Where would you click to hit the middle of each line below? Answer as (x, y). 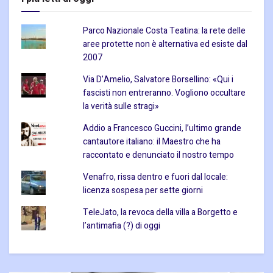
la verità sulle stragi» (121, 107)
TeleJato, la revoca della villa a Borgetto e (160, 213)
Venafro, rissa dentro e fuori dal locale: (155, 177)
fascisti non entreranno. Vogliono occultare (164, 93)
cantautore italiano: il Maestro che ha (151, 142)
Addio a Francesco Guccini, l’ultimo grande (162, 129)
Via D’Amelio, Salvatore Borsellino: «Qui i (158, 80)
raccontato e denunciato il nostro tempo (158, 155)
